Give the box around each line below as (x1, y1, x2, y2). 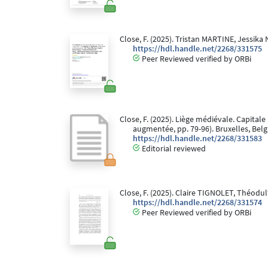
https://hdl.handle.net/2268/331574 (133, 197, 262, 208)
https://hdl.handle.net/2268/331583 (133, 133, 262, 144)
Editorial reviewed (140, 143, 206, 154)
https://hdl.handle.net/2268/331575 (133, 44, 262, 54)
